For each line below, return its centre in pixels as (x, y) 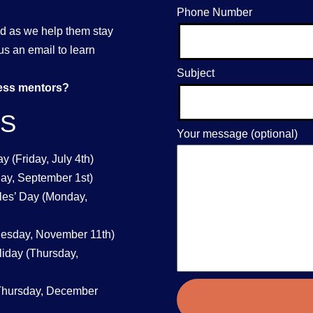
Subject (196, 73)
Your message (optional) (238, 133)
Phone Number (215, 12)
